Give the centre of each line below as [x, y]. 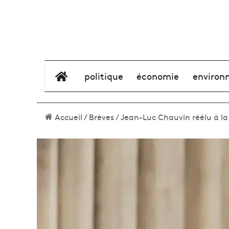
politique [104, 76]
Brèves [101, 117]
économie [158, 76]
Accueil [67, 117]
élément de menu [106, 76]
